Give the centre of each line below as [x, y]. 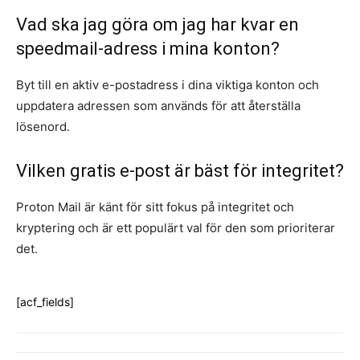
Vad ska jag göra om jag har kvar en [157, 25]
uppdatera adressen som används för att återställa [158, 106]
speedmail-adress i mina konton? [148, 49]
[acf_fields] [45, 302]
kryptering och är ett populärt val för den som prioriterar [176, 228]
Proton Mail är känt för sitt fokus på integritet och [155, 207]
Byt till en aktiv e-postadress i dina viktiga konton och [168, 85]
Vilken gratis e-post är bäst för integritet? [180, 171]
